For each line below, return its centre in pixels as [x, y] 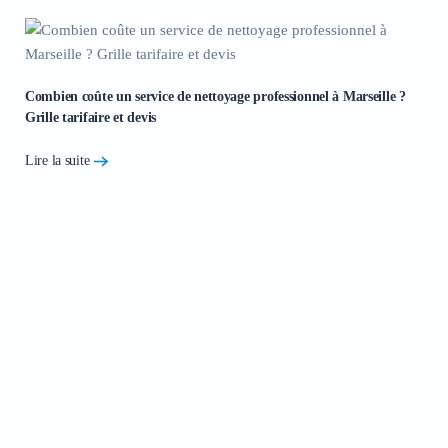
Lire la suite [57, 161]
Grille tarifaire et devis [91, 117]
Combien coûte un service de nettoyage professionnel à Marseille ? [215, 96]
